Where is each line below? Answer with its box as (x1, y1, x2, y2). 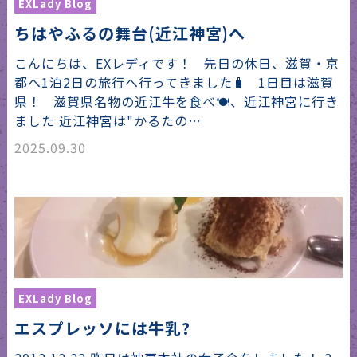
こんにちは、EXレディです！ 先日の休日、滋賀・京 (14, 53, 339, 73)
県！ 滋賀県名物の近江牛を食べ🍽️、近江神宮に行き (14, 91, 339, 111)
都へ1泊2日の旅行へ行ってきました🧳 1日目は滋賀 (14, 72, 334, 92)
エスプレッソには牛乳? (14, 316, 190, 340)
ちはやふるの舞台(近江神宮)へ (14, 21, 245, 45)
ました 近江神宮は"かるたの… (14, 110, 202, 130)
